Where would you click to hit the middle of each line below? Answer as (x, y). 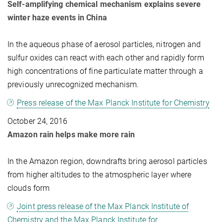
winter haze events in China (57, 17)
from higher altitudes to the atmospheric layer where (100, 174)
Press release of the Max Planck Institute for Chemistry (113, 103)
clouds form (29, 188)
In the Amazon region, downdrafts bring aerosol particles (107, 161)
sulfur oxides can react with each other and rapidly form (106, 57)
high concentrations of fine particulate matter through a (105, 71)
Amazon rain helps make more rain (71, 134)
